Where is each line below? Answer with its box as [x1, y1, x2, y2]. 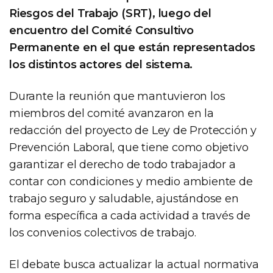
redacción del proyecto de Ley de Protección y [9, 123, 257, 137]
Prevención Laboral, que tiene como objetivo [9, 140, 249, 154]
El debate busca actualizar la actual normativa [9, 257, 259, 271]
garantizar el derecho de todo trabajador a [9, 157, 236, 171]
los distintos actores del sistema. [9, 57, 193, 71]
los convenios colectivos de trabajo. [9, 225, 196, 239]
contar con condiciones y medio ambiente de [9, 174, 253, 188]
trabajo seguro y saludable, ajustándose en [9, 191, 239, 205]
